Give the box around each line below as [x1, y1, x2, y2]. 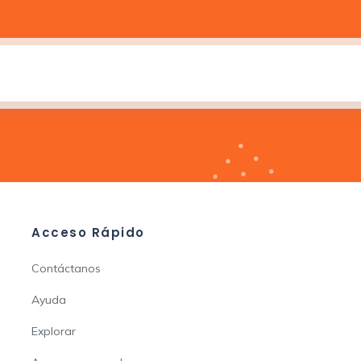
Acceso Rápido [31, 224, 145, 241]
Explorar [31, 324, 76, 338]
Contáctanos [31, 261, 101, 276]
